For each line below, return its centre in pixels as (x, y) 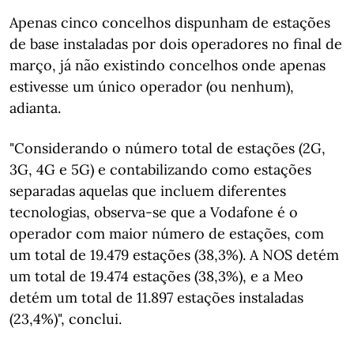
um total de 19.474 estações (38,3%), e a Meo (156, 276)
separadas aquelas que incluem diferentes (148, 190)
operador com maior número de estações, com (167, 233)
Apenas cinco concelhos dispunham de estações (170, 22)
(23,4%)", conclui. (66, 318)
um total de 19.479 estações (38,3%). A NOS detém (174, 254)
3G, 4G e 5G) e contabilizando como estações (160, 169)
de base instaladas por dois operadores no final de (176, 43)
